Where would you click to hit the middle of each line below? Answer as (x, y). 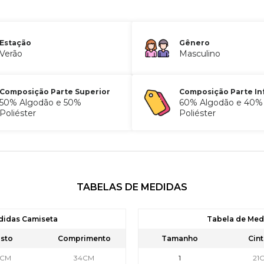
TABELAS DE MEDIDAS (132, 187)
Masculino (199, 53)
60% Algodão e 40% (221, 102)
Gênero (194, 42)
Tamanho (179, 238)
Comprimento (84, 238)
